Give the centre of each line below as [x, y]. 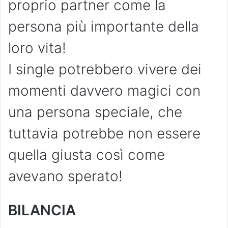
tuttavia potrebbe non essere [104, 134]
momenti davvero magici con [104, 91]
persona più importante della [104, 27]
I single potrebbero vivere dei [105, 69]
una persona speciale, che [95, 112]
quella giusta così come [87, 155]
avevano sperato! [65, 176]
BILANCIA [42, 210]
